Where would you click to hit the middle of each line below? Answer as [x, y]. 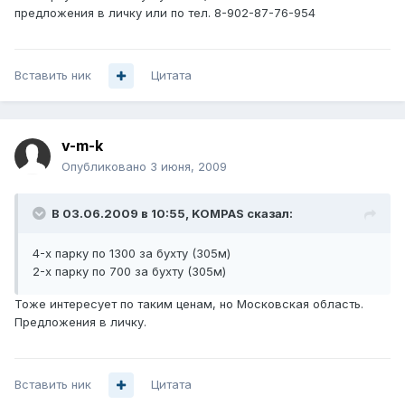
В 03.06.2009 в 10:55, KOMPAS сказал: [172, 214]
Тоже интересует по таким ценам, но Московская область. [189, 304]
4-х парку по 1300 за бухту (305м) [132, 254]
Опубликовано [106, 167]
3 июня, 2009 [188, 167]
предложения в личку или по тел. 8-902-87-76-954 [165, 13]
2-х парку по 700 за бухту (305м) [129, 272]
